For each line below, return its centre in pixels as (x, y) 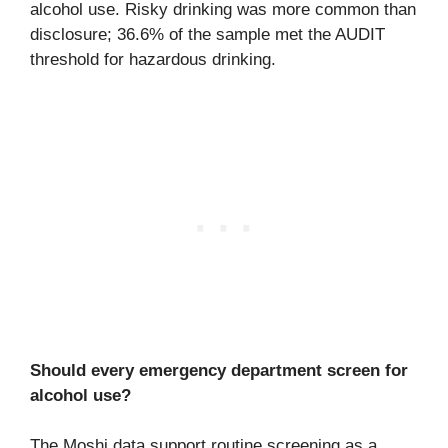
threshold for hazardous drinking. (153, 60)
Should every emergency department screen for (219, 370)
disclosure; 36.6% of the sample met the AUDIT (207, 35)
